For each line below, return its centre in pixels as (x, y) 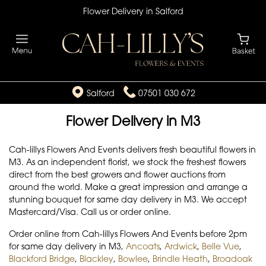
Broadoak (232, 258)
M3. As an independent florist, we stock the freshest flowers (127, 161)
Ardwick (181, 246)
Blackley (96, 258)
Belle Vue (221, 246)
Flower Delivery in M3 (133, 121)
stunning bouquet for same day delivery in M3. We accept (128, 199)
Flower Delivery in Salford (133, 11)
